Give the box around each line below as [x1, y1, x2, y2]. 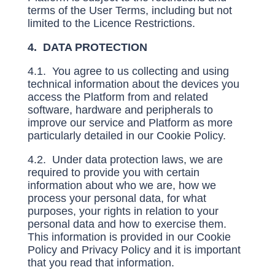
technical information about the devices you [27, 78, 239, 90]
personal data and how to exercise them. [27, 218, 227, 230]
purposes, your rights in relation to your [27, 205, 219, 217]
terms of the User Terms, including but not [27, 4, 232, 17]
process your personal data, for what [27, 192, 206, 204]
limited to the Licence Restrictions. [27, 17, 198, 29]
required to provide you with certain [27, 166, 199, 179]
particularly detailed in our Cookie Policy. [27, 130, 226, 142]
